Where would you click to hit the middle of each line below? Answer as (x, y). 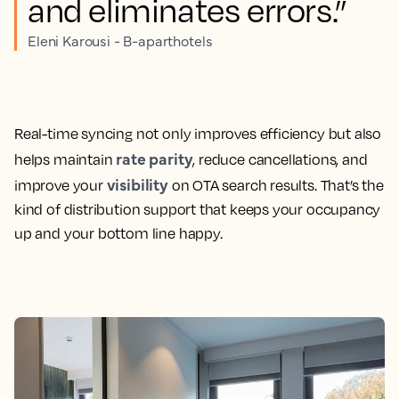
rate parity (155, 158)
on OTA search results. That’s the (276, 185)
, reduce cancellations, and (280, 159)
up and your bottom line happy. (118, 233)
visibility (137, 183)
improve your (61, 185)
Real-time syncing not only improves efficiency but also (198, 133)
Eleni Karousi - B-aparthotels (120, 40)
